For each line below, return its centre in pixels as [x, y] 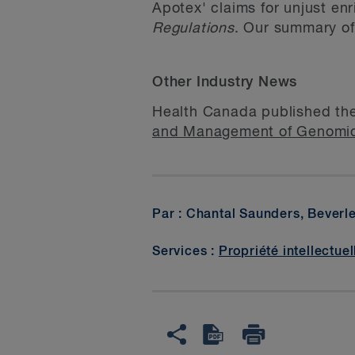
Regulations [193, 29]
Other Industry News [225, 82]
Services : [185, 252]
